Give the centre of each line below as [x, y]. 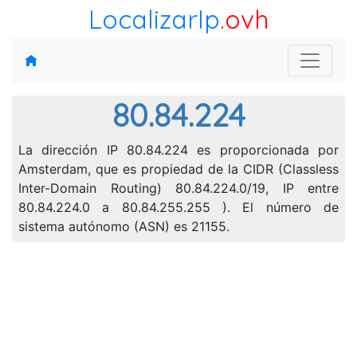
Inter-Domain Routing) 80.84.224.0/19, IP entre [178, 188]
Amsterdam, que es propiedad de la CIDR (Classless [178, 169]
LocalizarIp [154, 19]
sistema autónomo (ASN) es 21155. [124, 226]
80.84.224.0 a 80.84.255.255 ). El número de [178, 207]
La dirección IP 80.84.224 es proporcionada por [178, 150]
